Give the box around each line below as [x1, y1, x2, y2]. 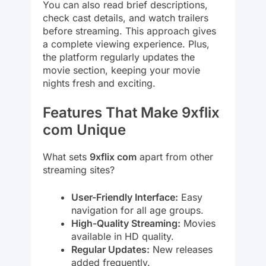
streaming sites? [43, 164, 115, 176]
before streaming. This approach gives [43, 25, 216, 37]
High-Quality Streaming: [71, 217, 180, 230]
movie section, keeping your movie [43, 64, 200, 77]
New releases [150, 243, 213, 256]
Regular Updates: [71, 243, 150, 256]
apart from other [137, 151, 213, 163]
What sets [43, 151, 90, 163]
